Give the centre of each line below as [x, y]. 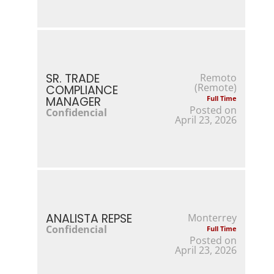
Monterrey [213, 217]
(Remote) [216, 87]
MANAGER [73, 102]
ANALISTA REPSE [89, 218]
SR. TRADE [72, 78]
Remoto [219, 77]
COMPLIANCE [82, 90]
